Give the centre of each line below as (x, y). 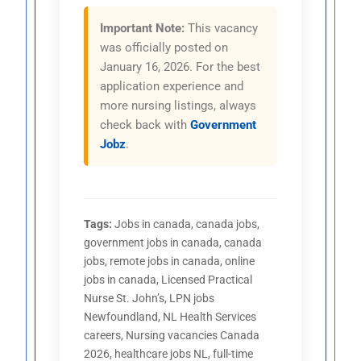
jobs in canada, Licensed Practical (168, 280)
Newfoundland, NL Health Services (170, 317)
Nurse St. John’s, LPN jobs (149, 299)
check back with (145, 125)
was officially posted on (164, 48)
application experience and (172, 87)
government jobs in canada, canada (173, 243)
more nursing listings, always (178, 106)
